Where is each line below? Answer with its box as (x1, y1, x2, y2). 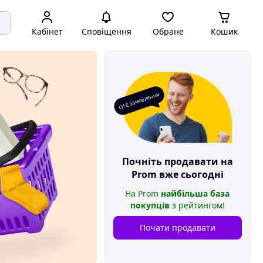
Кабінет (31, 26, 63, 37)
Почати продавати (139, 222, 215, 233)
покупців (130, 200, 170, 211)
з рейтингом (169, 200, 222, 211)
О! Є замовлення (117, 90, 160, 112)
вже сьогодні (156, 168, 224, 181)
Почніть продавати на (122, 155, 233, 168)
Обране (152, 26, 184, 37)
